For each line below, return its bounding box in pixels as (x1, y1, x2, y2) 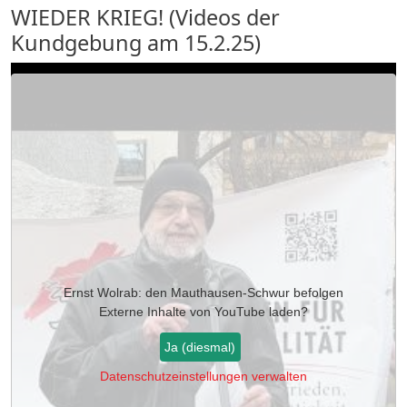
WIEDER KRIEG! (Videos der (11, 2, 280, 32)
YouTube (214, 303, 265, 319)
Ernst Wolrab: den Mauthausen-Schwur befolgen (64, 284, 343, 300)
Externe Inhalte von (99, 303, 214, 319)
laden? (265, 303, 308, 319)
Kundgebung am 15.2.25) (11, 27, 261, 57)
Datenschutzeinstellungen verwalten (100, 369, 307, 384)
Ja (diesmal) (164, 339, 236, 354)
